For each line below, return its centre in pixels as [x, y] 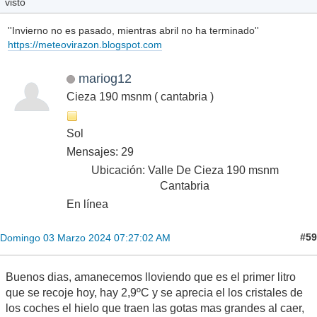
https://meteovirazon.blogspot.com [85, 45]
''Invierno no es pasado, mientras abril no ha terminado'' [133, 31]
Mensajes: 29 [100, 151]
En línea [87, 204]
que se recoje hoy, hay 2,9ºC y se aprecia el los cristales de [154, 292]
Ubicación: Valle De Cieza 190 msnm [185, 170]
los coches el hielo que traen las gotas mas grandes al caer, [155, 308]
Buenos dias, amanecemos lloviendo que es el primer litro [151, 277]
